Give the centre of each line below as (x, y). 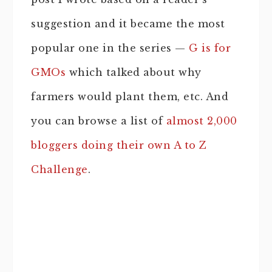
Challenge (59, 169)
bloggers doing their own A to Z (119, 145)
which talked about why (134, 72)
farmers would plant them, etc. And (130, 96)
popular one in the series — (110, 48)
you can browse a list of (99, 121)
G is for (210, 48)
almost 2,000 (202, 121)
